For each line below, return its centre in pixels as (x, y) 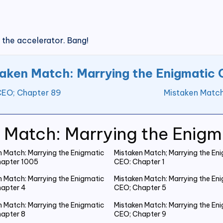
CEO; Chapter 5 (140, 188)
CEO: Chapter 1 (139, 162)
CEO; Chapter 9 (140, 214)
